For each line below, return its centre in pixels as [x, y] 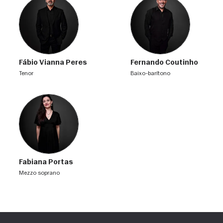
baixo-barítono [152, 73]
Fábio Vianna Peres [53, 63]
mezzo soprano [42, 173]
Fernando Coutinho [164, 63]
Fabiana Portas [46, 162]
